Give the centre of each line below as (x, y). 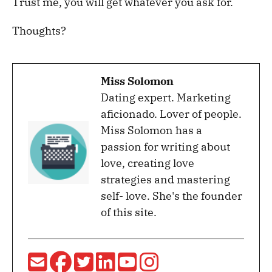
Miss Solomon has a (151, 130)
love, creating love (148, 163)
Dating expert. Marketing (166, 97)
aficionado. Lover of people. (171, 114)
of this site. (129, 212)
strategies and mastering (165, 179)
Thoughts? (39, 30)
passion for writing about (165, 146)
